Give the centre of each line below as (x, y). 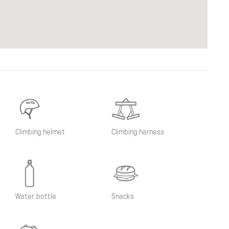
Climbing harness (138, 132)
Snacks (122, 196)
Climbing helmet (40, 132)
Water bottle (36, 196)
